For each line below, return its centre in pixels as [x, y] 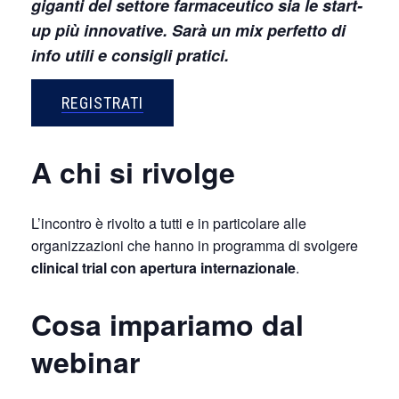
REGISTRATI [102, 103]
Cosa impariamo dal [167, 325]
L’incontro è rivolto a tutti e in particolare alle [169, 224]
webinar [85, 362]
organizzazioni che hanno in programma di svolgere [195, 246]
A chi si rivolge [133, 172]
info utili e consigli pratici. [130, 55]
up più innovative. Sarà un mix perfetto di [188, 30]
